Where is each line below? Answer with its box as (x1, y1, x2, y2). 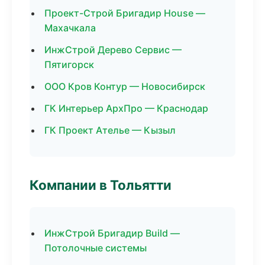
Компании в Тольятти (30, 177, 172, 193)
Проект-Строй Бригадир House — (44, 7, 205, 19)
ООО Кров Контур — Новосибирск (44, 80, 205, 92)
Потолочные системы (44, 242, 147, 254)
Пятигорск (44, 59, 94, 70)
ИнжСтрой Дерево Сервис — (44, 44, 182, 56)
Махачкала (44, 22, 96, 34)
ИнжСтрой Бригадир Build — (44, 227, 180, 239)
